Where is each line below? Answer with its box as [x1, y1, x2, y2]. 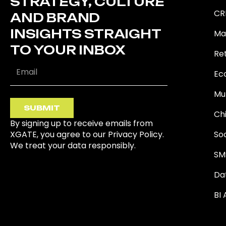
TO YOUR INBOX [10, 42, 125, 58]
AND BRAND [10, 10, 100, 25]
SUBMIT [23, 103, 60, 112]
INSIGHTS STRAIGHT [10, 26, 161, 41]
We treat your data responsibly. [10, 140, 136, 151]
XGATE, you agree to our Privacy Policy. [10, 129, 164, 140]
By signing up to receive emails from [10, 118, 153, 129]
